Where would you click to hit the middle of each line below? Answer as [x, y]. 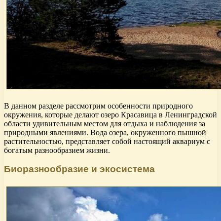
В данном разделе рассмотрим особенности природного [98, 106]
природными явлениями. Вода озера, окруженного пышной [105, 132]
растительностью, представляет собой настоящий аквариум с [107, 141]
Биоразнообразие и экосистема [79, 169]
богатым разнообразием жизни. [57, 150]
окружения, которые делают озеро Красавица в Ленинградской [110, 114]
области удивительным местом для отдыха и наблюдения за [105, 123]
